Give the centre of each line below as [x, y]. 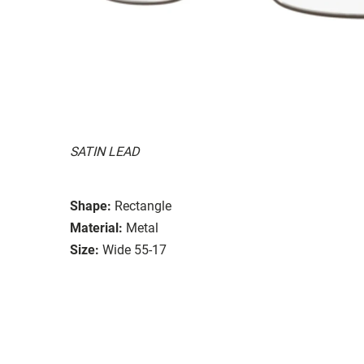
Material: [96, 227]
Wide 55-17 [134, 249]
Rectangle [143, 206]
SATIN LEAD [104, 151]
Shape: [91, 206]
